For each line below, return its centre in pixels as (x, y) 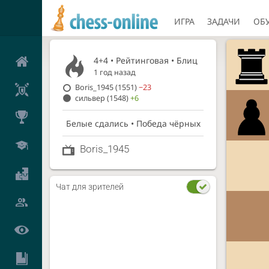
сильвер (90, 98)
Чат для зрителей (90, 186)
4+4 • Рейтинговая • (135, 60)
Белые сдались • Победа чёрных (133, 123)
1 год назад (114, 72)
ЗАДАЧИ (224, 21)
